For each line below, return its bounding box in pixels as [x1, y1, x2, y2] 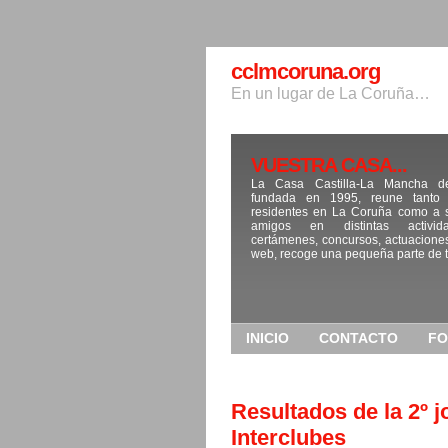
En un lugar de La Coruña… [231, 85, 430, 102]
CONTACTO [319, 330, 398, 346]
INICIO [246, 330, 289, 346]
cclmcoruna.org [231, 59, 380, 84]
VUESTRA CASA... [251, 154, 407, 176]
